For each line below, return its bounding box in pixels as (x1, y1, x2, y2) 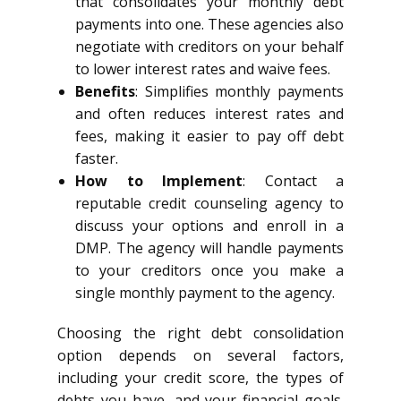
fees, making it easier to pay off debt (75, 126, 344, 146)
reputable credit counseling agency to (75, 193, 344, 213)
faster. (75, 149, 118, 168)
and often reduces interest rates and (75, 104, 344, 124)
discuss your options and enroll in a (75, 216, 344, 235)
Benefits (75, 81, 135, 101)
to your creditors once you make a (75, 260, 344, 280)
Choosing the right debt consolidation (57, 323, 344, 343)
